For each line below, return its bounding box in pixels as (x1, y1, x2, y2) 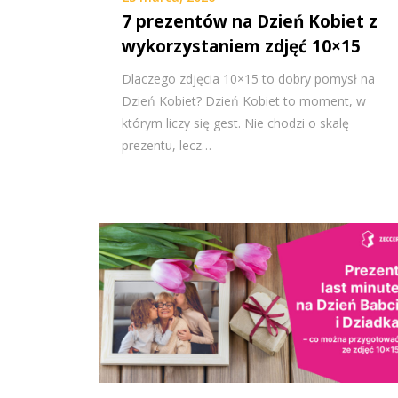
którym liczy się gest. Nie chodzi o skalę (122, 114, 349, 131)
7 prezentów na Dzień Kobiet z (122, 9, 378, 33)
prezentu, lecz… (122, 136, 211, 154)
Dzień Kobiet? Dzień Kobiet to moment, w (122, 92, 366, 109)
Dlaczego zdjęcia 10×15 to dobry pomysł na (122, 69, 375, 87)
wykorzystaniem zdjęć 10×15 (122, 34, 361, 58)
